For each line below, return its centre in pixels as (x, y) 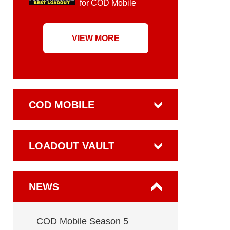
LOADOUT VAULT (72, 146)
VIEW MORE (95, 38)
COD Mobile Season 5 (82, 221)
